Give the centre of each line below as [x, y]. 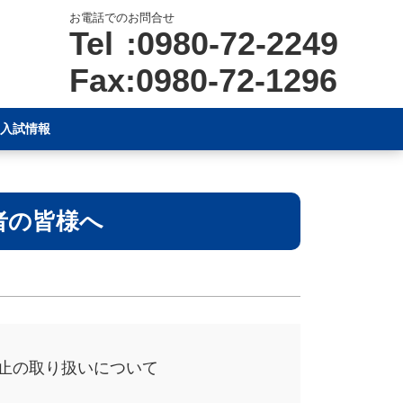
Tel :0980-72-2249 [204, 43]
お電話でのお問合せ [122, 17]
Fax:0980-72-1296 [203, 80]
